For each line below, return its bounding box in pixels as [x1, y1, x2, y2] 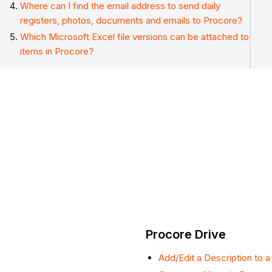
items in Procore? [20, 46, 94, 58]
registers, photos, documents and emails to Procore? [20, 14, 243, 26]
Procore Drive [146, 227, 226, 242]
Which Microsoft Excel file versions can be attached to [20, 31, 250, 43]
